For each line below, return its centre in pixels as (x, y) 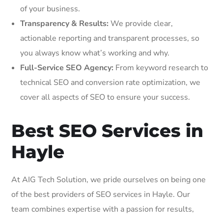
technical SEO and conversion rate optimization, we (110, 82)
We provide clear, (141, 23)
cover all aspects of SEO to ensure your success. (105, 97)
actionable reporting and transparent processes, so (110, 38)
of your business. (50, 9)
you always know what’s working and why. (95, 53)
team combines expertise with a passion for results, (103, 209)
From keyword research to (161, 68)
